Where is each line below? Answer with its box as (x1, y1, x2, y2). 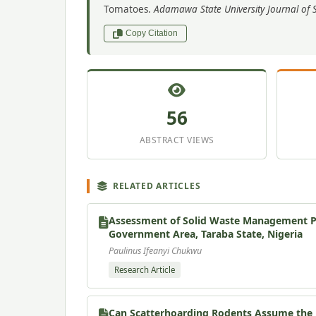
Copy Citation (126, 28, 178, 39)
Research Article (114, 264, 175, 275)
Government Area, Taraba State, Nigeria (109, 226, 303, 241)
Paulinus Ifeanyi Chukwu (109, 244, 202, 257)
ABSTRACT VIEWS (139, 133, 214, 146)
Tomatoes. (104, 3, 154, 16)
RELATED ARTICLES (112, 179, 201, 192)
